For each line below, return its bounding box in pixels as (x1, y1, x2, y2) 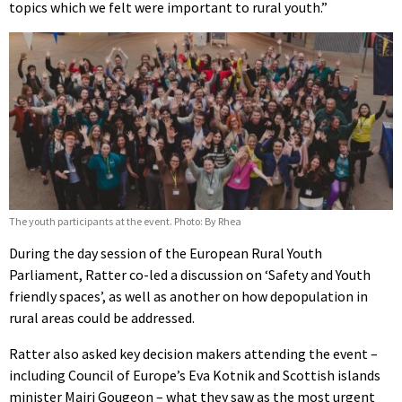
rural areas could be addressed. (9, 308, 195, 327)
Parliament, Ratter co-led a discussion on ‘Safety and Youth (9, 265, 371, 284)
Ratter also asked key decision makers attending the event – (9, 344, 378, 363)
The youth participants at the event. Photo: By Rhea (9, 214, 241, 228)
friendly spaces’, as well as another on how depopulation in (9, 286, 368, 305)
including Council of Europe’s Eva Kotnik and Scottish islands (9, 365, 380, 384)
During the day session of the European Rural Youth (9, 243, 322, 262)
